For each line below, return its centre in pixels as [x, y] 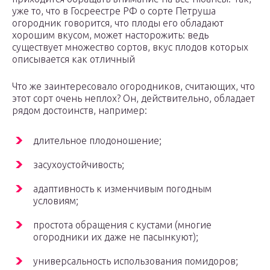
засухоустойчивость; [79, 165]
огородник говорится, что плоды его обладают [118, 23]
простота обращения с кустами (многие [122, 225]
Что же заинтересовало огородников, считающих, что [133, 86]
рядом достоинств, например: [80, 111]
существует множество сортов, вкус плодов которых [130, 47]
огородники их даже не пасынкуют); [116, 237]
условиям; [56, 201]
